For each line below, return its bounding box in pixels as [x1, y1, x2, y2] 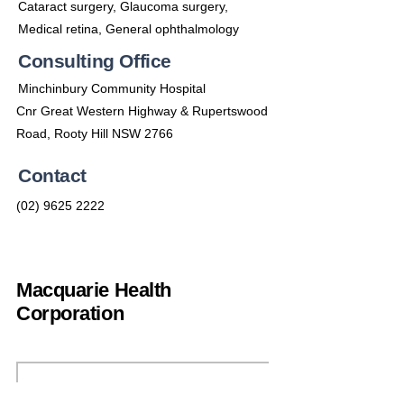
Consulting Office [18, 50, 171, 71]
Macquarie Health [16, 279, 171, 301]
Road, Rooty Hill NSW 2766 [16, 126, 173, 141]
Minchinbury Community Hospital [18, 81, 206, 96]
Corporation [16, 302, 124, 325]
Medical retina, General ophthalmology [18, 22, 239, 36]
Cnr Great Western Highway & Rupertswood [16, 104, 268, 118]
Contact [18, 165, 87, 186]
